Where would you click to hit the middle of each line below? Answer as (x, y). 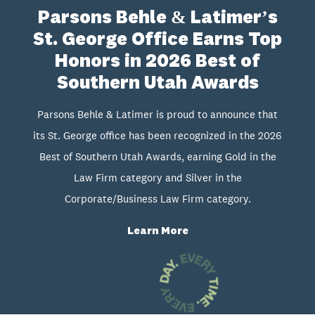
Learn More (157, 232)
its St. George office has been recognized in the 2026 (157, 136)
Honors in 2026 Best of (157, 62)
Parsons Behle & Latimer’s (157, 19)
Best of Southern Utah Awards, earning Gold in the (157, 157)
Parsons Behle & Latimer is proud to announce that (157, 115)
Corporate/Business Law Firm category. (157, 199)
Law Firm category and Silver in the (157, 178)
